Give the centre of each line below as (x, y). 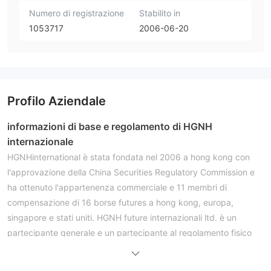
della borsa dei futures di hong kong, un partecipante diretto (127, 247)
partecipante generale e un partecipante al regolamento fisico (129, 232)
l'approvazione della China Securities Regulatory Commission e (131, 172)
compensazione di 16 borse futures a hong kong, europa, (120, 202)
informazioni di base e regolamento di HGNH (110, 126)
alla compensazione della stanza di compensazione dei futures (131, 263)
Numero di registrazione (77, 13)
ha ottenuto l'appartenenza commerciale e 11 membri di (117, 187)
